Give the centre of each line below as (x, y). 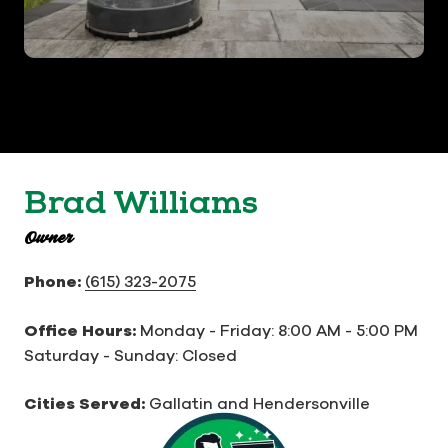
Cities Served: (86, 403)
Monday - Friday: (207, 329)
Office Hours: (82, 330)
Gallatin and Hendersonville (259, 402)
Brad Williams (141, 202)
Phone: (54, 281)
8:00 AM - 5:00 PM (348, 329)
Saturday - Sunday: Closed (130, 354)
